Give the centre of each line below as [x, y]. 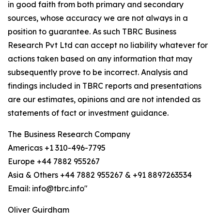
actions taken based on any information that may [100, 59]
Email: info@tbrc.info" [48, 189]
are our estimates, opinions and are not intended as [104, 100]
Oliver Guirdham [39, 210]
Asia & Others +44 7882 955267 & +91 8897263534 [100, 175]
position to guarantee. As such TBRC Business [92, 32]
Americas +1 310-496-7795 [57, 148]
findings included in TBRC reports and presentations [105, 86]
